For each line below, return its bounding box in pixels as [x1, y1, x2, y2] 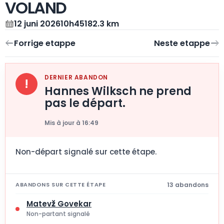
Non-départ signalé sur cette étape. [15, 146, 156, 157]
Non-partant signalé [26, 209, 90, 218]
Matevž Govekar [26, 198, 91, 209]
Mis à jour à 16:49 [44, 118, 98, 127]
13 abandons [167, 180, 208, 189]
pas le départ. [44, 95, 125, 111]
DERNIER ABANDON [44, 72, 108, 81]
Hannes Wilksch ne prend [44, 83, 191, 99]
